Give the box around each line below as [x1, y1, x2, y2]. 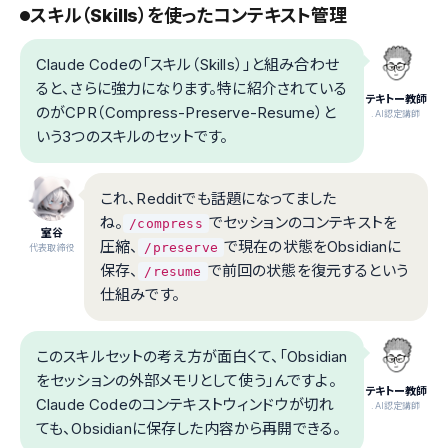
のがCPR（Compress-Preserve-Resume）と [36, 103, 337, 123]
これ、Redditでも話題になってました [100, 189, 337, 209]
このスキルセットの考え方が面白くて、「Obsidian [36, 347, 348, 367]
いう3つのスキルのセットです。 [36, 127, 229, 147]
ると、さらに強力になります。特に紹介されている [36, 79, 347, 99]
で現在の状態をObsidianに [223, 237, 402, 257]
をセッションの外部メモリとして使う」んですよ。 [36, 371, 337, 391]
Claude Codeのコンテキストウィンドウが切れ [36, 395, 335, 415]
